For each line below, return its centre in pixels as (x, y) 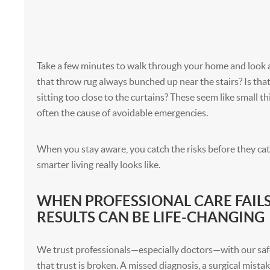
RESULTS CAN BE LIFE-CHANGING (150, 217)
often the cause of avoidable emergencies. (122, 113)
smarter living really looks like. (98, 165)
